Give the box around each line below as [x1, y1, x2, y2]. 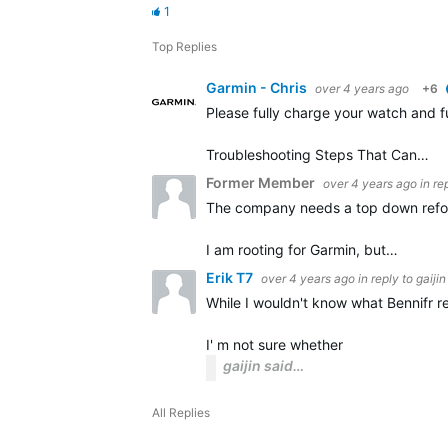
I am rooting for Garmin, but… [206, 241, 398, 258]
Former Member [206, 174, 318, 191]
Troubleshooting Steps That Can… [206, 146, 429, 163]
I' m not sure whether [206, 336, 343, 353]
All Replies [152, 405, 210, 420]
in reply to [358, 271, 416, 286]
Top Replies [152, 39, 217, 54]
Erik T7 [206, 269, 256, 286]
